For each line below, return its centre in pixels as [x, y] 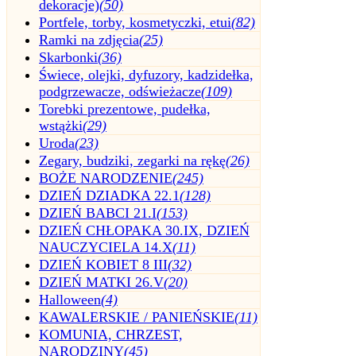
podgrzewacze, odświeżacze [120, 92]
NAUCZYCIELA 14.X [106, 248]
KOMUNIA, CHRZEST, [111, 335]
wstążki [61, 126]
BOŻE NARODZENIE [106, 178]
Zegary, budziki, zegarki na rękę [132, 161]
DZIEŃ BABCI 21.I [98, 213]
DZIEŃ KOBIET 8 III [103, 265]
